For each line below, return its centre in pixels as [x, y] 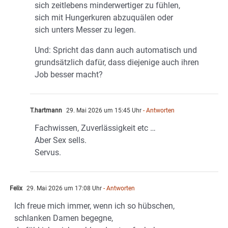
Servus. [48, 152]
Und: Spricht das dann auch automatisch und [116, 50]
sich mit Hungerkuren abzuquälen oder [104, 17]
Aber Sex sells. [61, 140]
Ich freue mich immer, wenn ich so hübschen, [94, 206]
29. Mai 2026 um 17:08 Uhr [63, 188]
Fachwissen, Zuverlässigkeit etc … [95, 128]
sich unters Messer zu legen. [85, 30]
